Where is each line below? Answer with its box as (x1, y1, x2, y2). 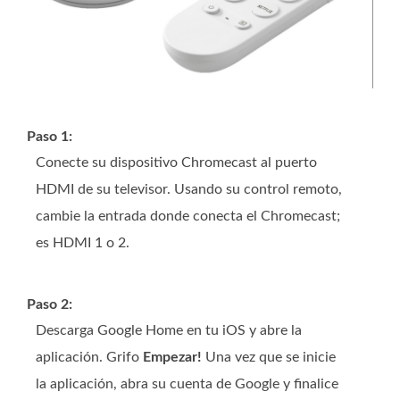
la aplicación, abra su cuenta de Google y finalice (36, 377, 338, 392)
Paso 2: (27, 297, 72, 312)
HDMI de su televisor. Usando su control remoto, (36, 182, 342, 197)
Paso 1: (27, 129, 72, 145)
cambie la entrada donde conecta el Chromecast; (36, 209, 340, 224)
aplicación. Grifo (36, 350, 143, 365)
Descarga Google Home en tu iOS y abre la (36, 323, 302, 338)
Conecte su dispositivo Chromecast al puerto (36, 155, 317, 171)
